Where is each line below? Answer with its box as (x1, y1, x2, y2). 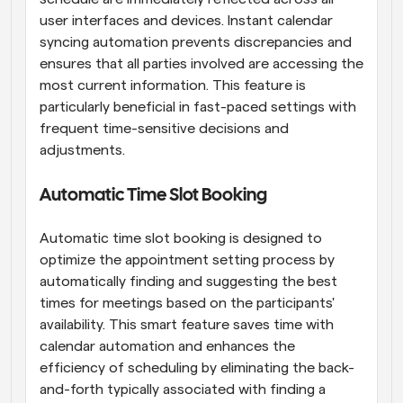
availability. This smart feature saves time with (40, 317, 334, 332)
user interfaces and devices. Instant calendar (40, 13, 333, 28)
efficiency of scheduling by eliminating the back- (40, 360, 354, 375)
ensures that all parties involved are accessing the (40, 56, 363, 71)
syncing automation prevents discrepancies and (40, 34, 352, 49)
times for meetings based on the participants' (40, 295, 335, 310)
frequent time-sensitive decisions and (40, 121, 289, 136)
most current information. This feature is (40, 77, 306, 93)
